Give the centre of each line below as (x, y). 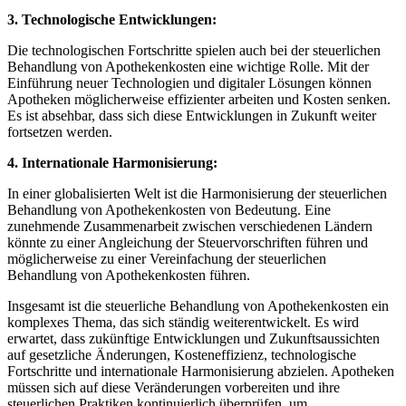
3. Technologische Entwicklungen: (112, 19)
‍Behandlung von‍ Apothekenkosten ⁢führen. (129, 275)
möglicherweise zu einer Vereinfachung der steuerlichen (167, 258)
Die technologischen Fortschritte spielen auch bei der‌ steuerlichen (194, 50)
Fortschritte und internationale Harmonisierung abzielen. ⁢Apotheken (201, 371)
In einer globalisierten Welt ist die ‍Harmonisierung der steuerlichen (197, 193)
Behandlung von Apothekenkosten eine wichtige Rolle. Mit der (188, 66)
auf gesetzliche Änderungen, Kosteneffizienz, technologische (182, 354)
